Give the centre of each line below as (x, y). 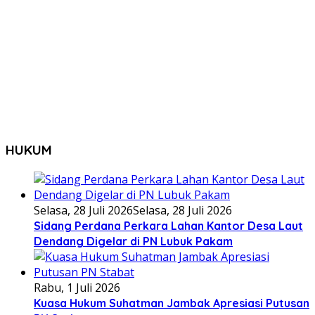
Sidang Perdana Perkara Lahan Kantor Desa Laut (168, 225)
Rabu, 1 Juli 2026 (77, 287)
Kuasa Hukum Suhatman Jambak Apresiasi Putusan (172, 303)
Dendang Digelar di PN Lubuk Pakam (133, 241)
